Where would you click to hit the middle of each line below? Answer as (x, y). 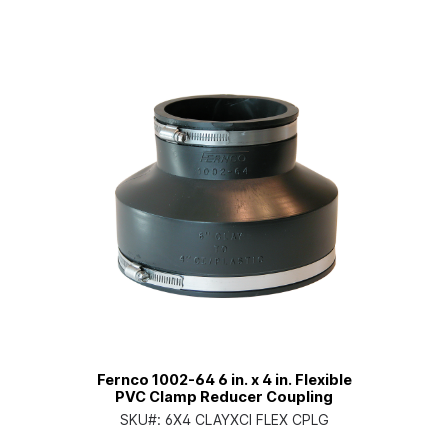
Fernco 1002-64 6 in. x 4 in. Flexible (224, 380)
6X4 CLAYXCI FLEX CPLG (246, 420)
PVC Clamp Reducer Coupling (224, 397)
